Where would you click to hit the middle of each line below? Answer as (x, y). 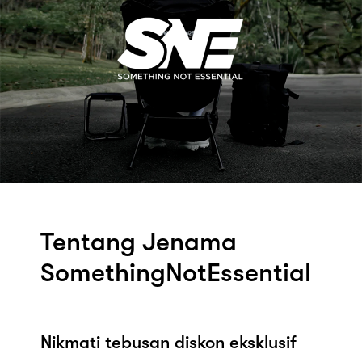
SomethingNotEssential (176, 272)
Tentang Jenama (139, 242)
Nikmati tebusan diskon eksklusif (168, 342)
